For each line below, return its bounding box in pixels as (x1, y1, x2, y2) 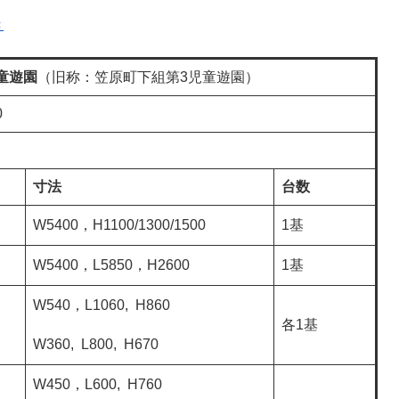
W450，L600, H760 (33, 377, 162, 392)
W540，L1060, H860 (33, 297, 170, 313)
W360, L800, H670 (33, 337, 159, 352)
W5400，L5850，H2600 (33, 257, 190, 273)
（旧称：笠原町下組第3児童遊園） (37, 69, 259, 85)
